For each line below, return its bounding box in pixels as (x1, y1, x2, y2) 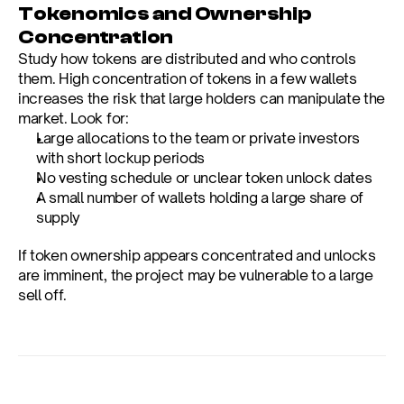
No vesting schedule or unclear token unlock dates (36, 169, 372, 187)
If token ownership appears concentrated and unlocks (18, 246, 376, 264)
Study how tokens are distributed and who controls (18, 50, 356, 68)
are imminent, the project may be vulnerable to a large (18, 266, 373, 284)
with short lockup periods (36, 149, 205, 167)
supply (36, 208, 81, 226)
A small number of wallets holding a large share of (36, 188, 363, 207)
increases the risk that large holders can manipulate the (18, 89, 386, 107)
